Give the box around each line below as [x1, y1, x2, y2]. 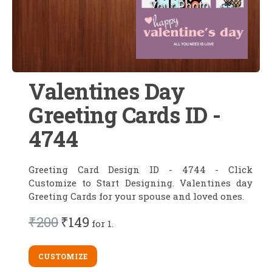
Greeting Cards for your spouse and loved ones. [29, 190, 244, 202]
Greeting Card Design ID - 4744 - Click [29, 163, 253, 175]
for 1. [89, 217, 114, 229]
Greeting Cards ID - [29, 100, 221, 129]
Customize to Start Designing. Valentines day [29, 177, 253, 189]
